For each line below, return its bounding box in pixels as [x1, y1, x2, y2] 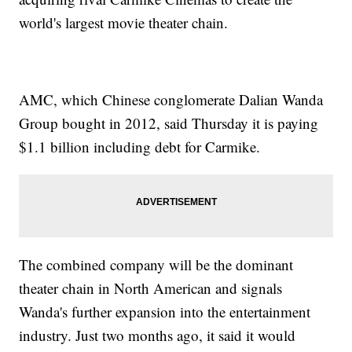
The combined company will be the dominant [19, 255, 294, 275]
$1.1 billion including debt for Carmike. [19, 137, 261, 157]
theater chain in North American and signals [19, 278, 283, 299]
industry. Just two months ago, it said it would [19, 325, 296, 346]
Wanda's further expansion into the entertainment [19, 302, 311, 322]
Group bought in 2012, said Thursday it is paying [19, 113, 319, 134]
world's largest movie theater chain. [19, 13, 229, 33]
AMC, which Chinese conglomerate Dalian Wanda [19, 90, 324, 110]
